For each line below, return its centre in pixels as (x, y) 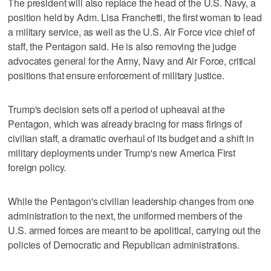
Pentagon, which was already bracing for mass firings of (125, 123)
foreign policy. (37, 167)
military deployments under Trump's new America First (122, 152)
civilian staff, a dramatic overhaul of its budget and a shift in (131, 138)
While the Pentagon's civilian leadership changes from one (131, 201)
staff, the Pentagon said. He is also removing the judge (122, 46)
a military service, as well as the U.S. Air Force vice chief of (131, 31)
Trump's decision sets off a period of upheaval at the (116, 109)
